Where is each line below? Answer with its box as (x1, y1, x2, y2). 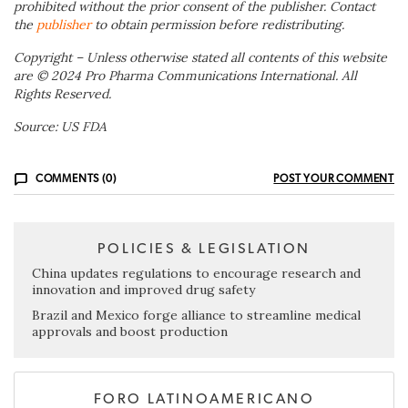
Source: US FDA (14, 117, 107, 135)
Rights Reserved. (14, 85, 111, 102)
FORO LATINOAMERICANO (93, 391, 315, 406)
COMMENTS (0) (35, 172, 117, 184)
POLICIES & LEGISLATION (97, 240, 311, 256)
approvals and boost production (32, 322, 228, 340)
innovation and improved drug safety (32, 280, 255, 298)
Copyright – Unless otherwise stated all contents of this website (14, 48, 387, 66)
